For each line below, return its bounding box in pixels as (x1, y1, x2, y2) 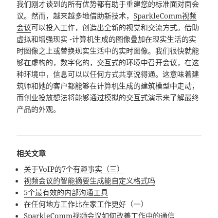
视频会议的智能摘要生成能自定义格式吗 (24, 175, 156, 185)
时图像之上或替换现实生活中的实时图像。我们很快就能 (17, 46, 200, 56)
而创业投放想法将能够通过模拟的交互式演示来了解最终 (17, 92, 200, 103)
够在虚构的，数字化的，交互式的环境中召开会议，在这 (17, 57, 200, 68)
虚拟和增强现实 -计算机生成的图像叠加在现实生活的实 (17, 34, 197, 44)
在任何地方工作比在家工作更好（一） (24, 199, 148, 209)
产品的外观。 (17, 104, 61, 114)
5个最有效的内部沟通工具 (24, 187, 109, 197)
